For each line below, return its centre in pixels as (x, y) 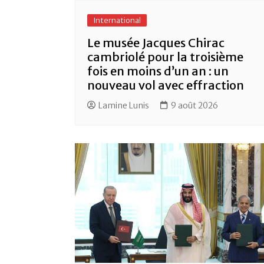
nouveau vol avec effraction (166, 85)
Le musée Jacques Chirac (156, 43)
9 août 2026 (194, 106)
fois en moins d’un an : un (158, 71)
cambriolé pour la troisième (165, 57)
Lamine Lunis (124, 106)
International (117, 21)
